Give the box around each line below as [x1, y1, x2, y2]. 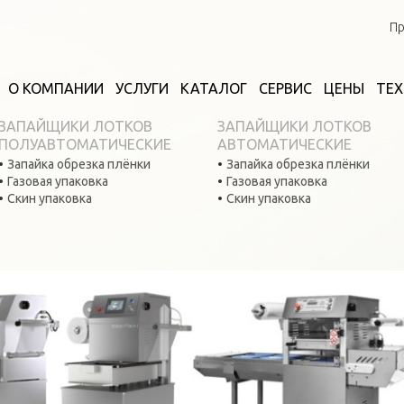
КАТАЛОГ [180, 80, 247, 96]
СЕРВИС [259, 80, 312, 96]
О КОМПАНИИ [8, 80, 104, 96]
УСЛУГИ [115, 80, 169, 96]
